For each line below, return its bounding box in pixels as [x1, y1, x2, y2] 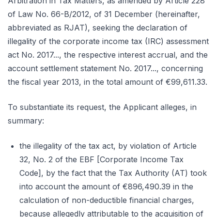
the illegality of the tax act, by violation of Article [19, 141, 197, 151]
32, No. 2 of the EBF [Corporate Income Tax [19, 155, 184, 164]
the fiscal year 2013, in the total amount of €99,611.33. [8, 77, 207, 87]
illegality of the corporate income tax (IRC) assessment [8, 36, 209, 46]
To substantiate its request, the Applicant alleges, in [8, 102, 197, 112]
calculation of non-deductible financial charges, [19, 195, 194, 205]
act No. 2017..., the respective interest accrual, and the [8, 50, 208, 60]
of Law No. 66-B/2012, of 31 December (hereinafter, [8, 9, 200, 19]
